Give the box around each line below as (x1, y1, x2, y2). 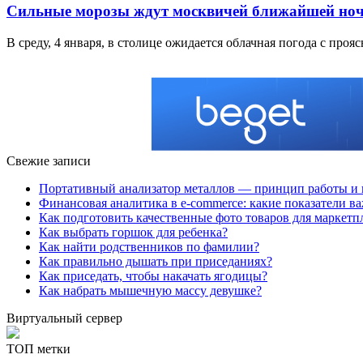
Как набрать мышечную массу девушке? (39, 284, 262, 298)
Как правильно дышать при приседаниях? (39, 254, 272, 269)
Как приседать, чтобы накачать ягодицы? (39, 269, 267, 284)
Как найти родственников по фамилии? (39, 240, 259, 254)
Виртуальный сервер (6, 311, 122, 326)
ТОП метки (6, 342, 70, 357)
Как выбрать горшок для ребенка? (39, 225, 228, 240)
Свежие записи (6, 154, 91, 169)
